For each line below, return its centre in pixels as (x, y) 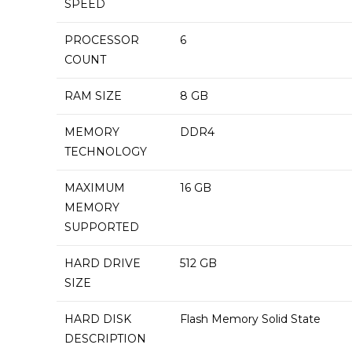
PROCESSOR (102, 40)
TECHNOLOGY (106, 152)
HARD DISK (98, 319)
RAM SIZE (93, 96)
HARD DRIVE (103, 263)
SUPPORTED (102, 227)
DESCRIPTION (105, 339)
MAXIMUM (95, 188)
